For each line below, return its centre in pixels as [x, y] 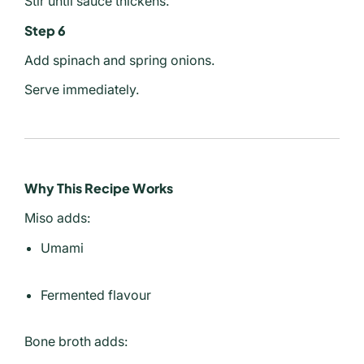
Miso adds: [57, 217]
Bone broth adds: [76, 341]
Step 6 [45, 30]
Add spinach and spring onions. [119, 60]
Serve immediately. [82, 89]
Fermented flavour [96, 295]
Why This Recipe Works [99, 188]
